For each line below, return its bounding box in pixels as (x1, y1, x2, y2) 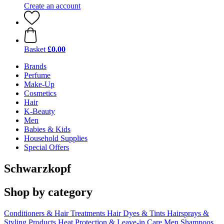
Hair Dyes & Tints (107, 208, 165, 217)
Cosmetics (24, 89, 56, 97)
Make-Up (24, 80, 54, 88)
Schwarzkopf (4, 161, 71, 175)
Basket (24, 45, 45, 53)
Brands (24, 62, 46, 70)
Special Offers (24, 143, 69, 151)
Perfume (24, 71, 50, 79)
